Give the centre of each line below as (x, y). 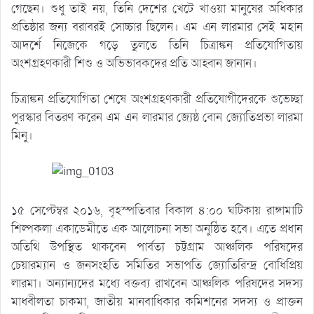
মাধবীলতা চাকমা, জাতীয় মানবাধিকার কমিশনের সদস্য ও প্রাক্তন (157, 301)
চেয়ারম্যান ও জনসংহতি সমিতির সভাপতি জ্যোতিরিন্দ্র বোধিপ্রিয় (157, 265)
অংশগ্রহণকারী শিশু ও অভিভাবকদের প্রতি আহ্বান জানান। (134, 63)
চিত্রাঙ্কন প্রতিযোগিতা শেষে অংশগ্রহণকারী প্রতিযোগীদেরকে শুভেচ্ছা (157, 99)
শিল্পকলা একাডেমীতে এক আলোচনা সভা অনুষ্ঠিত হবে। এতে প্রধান (157, 228)
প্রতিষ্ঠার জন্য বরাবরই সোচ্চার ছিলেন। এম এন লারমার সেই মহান (157, 27)
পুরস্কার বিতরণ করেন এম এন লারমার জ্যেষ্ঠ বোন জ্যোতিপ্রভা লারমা (157, 117)
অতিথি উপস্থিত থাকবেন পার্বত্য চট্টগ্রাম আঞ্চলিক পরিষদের (157, 247)
